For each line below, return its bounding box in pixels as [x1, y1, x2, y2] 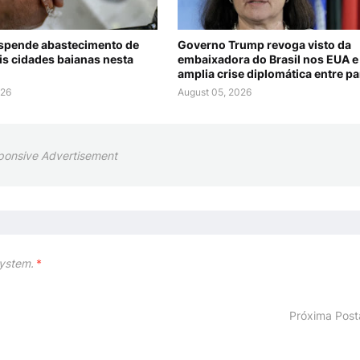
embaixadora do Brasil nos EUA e [177, 52, 358, 67]
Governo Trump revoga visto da [177, 38, 351, 52]
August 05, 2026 [177, 86, 252, 99]
